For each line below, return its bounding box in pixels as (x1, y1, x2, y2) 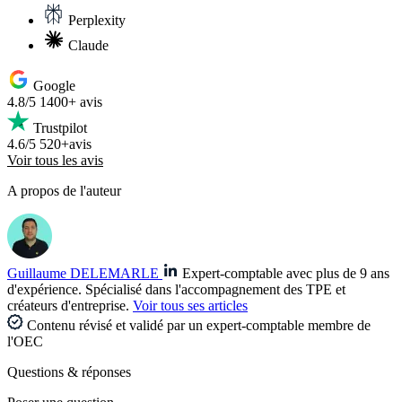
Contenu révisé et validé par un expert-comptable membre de (23, 318, 371, 334)
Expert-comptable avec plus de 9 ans (182, 266, 389, 282)
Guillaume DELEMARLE (7, 266, 159, 282)
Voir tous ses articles (133, 298, 248, 314)
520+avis (39, 136, 92, 153)
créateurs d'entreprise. (7, 298, 129, 314)
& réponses (64, 364, 131, 380)
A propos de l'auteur (7, 183, 121, 199)
